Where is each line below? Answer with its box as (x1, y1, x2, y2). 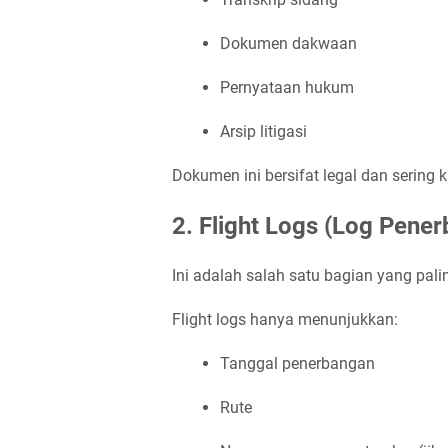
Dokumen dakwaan (220, 34, 357, 53)
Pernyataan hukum (220, 78, 354, 97)
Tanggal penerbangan (220, 354, 375, 373)
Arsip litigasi (220, 122, 307, 141)
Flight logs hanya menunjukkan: (172, 310, 398, 329)
